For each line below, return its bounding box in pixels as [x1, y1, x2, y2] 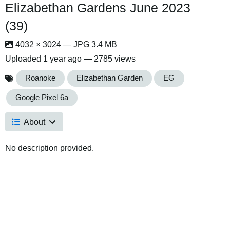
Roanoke [25, 74, 56, 83]
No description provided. [5, 143, 94, 152]
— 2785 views [82, 54, 136, 63]
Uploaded [5, 54, 43, 63]
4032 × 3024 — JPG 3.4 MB [13, 40, 117, 49]
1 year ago [43, 54, 82, 63]
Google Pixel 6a [15, 93, 69, 102]
